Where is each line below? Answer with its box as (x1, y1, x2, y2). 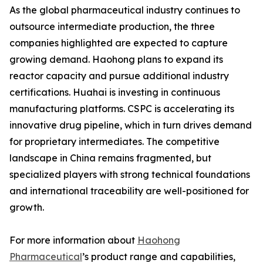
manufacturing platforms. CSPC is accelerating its (9, 103, 234, 115)
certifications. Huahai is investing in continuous (9, 86, 220, 99)
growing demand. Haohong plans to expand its (9, 53, 223, 66)
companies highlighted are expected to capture (9, 37, 228, 49)
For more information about (9, 234, 137, 247)
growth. (9, 201, 44, 214)
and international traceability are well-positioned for (9, 185, 249, 197)
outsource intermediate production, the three (9, 21, 215, 33)
